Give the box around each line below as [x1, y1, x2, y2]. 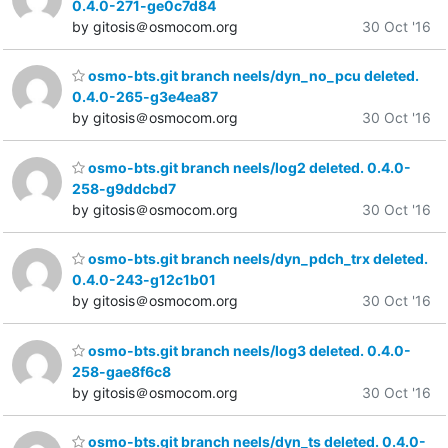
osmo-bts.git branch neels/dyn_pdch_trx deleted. [85, 250, 428, 268]
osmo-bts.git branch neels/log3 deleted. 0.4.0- [85, 341, 411, 359]
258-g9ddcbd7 [72, 179, 176, 197]
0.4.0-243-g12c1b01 [72, 271, 216, 289]
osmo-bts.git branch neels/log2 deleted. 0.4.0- [85, 158, 411, 176]
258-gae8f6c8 [72, 362, 171, 380]
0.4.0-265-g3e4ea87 [72, 88, 218, 106]
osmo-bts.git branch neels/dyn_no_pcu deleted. [85, 67, 419, 85]
